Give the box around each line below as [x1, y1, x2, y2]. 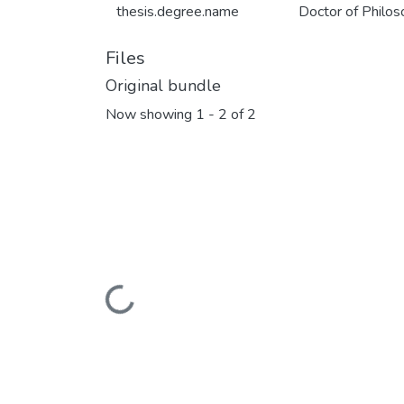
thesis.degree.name [116, 2, 239, 22]
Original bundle [106, 75, 221, 96]
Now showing [106, 105, 196, 125]
